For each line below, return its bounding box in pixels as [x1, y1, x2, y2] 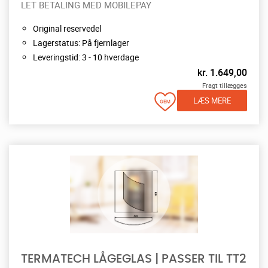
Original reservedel [33, 22, 101, 34]
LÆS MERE [193, 95, 231, 106]
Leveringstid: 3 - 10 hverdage [33, 51, 139, 63]
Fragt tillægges [202, 80, 247, 90]
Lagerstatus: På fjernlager [33, 36, 129, 48]
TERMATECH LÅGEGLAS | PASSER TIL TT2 [21, 252, 246, 265]
